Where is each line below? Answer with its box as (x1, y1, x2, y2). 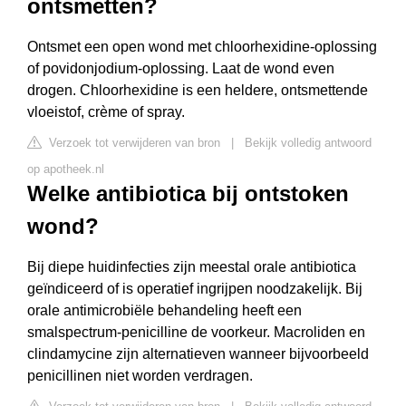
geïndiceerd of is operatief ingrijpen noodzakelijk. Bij (27, 281, 362, 296)
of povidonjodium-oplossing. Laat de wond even (27, 61, 334, 76)
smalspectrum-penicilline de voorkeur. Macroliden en (27, 324, 365, 340)
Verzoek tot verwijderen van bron (45, 136, 220, 150)
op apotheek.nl (27, 162, 104, 176)
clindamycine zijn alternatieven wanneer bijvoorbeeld (27, 346, 369, 362)
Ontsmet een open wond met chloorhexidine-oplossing (27, 39, 377, 54)
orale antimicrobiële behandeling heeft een (27, 303, 302, 318)
